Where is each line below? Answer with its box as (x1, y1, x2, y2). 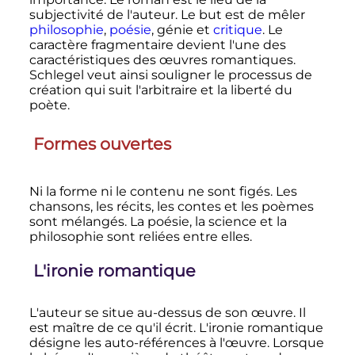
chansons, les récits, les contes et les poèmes (29, 199, 314, 215)
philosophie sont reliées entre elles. (29, 229, 252, 245)
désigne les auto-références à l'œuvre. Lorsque (29, 334, 324, 350)
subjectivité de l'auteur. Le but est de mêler (29, 6, 305, 22)
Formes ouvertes (32, 134, 171, 155)
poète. (29, 97, 70, 113)
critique (212, 21, 262, 37)
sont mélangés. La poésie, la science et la (29, 214, 287, 230)
